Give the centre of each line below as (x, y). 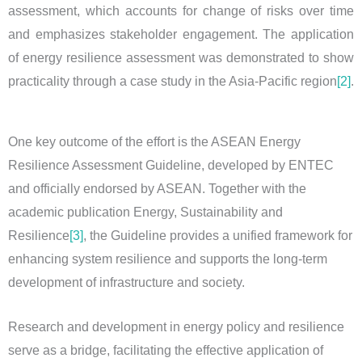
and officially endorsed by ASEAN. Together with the (157, 188)
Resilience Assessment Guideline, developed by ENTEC (171, 165)
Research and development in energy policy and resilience (176, 326)
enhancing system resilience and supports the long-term (168, 259)
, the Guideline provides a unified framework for (218, 235)
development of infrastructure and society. (126, 282)
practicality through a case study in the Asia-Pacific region (173, 82)
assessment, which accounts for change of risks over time (181, 11)
